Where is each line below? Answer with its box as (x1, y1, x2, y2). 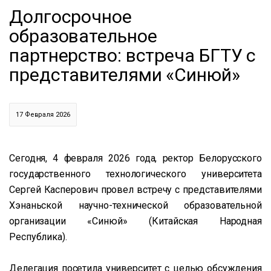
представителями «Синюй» (9, 64, 240, 85)
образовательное (9, 25, 157, 47)
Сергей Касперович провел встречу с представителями (9, 184, 262, 195)
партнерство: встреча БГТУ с (9, 45, 256, 66)
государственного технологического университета (9, 168, 262, 180)
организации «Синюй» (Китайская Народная (9, 215, 262, 227)
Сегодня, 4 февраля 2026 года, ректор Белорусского (9, 152, 262, 164)
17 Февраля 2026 (16, 111, 70, 119)
